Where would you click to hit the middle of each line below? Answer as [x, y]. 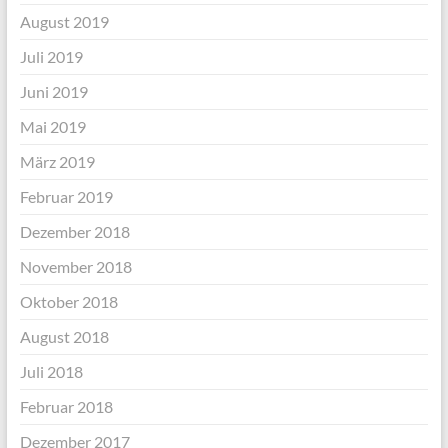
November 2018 [75, 267]
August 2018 [64, 337]
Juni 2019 [53, 92]
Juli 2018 [51, 372]
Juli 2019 [51, 57]
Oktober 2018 [68, 302]
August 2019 [64, 22]
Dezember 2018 [74, 232]
